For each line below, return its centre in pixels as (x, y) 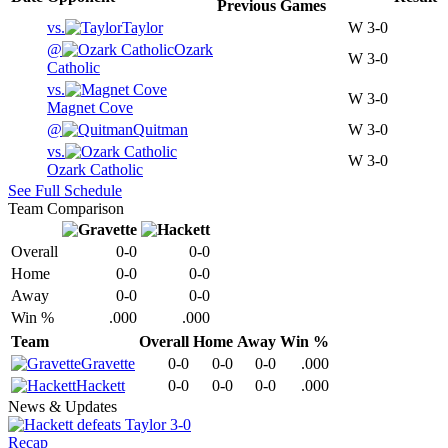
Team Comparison (66, 209)
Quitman (160, 130)
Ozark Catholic (95, 170)
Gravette (108, 364)
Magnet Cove (90, 108)
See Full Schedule (65, 191)
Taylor (142, 28)
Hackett (100, 386)
